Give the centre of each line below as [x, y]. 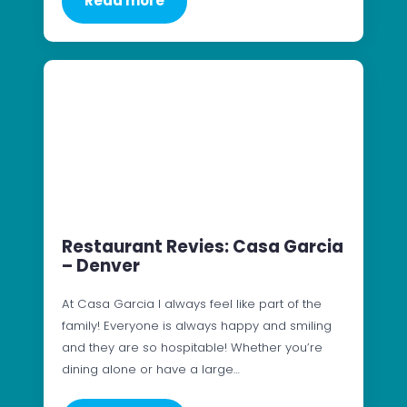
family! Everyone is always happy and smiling [197, 326]
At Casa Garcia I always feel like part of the [192, 304]
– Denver [101, 266]
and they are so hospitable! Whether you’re [192, 348]
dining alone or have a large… [151, 370]
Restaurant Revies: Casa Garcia [203, 247]
